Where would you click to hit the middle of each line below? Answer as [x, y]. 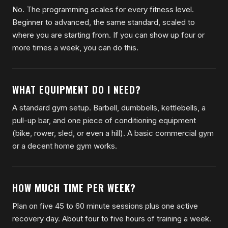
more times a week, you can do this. [75, 47]
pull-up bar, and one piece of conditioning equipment [104, 120]
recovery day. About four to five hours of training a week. [112, 218]
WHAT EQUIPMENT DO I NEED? [77, 89]
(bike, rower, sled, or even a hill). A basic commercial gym [113, 133]
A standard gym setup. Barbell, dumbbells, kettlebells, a [109, 107]
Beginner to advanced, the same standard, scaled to [104, 22]
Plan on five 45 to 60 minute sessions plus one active [105, 206]
